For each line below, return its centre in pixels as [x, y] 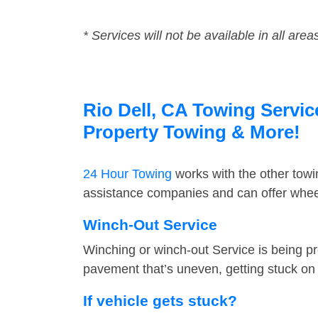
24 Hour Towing [127, 174]
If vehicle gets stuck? [160, 301]
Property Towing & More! [192, 132]
